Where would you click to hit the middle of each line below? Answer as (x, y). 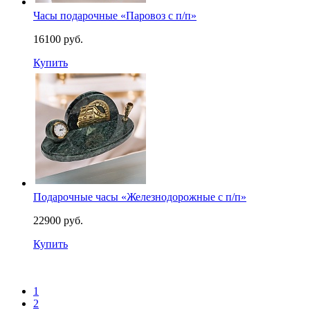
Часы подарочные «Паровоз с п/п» (115, 16)
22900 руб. (58, 220)
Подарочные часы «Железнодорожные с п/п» (140, 197)
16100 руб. (58, 39)
